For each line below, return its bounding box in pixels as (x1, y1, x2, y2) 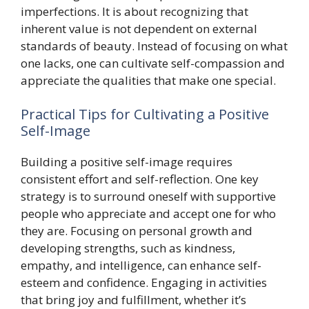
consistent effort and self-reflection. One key (21, 171, 259, 187)
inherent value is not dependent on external (21, 20, 257, 37)
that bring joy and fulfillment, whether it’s (21, 292, 246, 308)
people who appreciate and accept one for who (21, 206, 276, 221)
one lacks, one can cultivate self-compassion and (21, 54, 285, 71)
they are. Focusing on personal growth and (21, 223, 252, 239)
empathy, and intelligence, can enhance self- (21, 257, 261, 273)
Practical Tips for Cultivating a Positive (21, 105, 269, 123)
